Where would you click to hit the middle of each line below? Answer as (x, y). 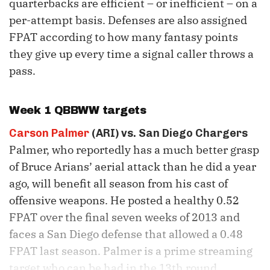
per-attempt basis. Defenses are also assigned (128, 20)
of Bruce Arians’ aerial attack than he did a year (133, 167)
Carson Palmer (49, 133)
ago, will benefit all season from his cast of (118, 184)
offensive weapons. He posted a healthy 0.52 (124, 201)
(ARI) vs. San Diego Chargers (168, 133)
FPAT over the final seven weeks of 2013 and (124, 218)
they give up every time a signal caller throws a (131, 54)
